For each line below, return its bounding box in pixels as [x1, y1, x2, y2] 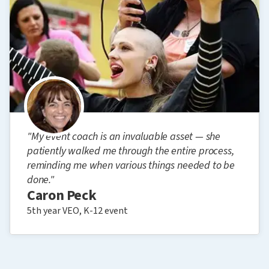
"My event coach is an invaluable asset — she [27, 128, 221, 144]
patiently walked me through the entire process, [27, 143, 234, 159]
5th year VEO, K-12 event [27, 204, 128, 217]
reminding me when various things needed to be [27, 157, 235, 173]
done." [27, 172, 54, 187]
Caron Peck [27, 184, 97, 206]
